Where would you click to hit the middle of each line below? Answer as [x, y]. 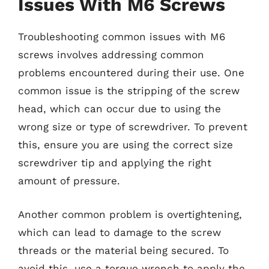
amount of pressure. [69, 181]
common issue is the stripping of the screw [129, 91]
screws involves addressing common [111, 55]
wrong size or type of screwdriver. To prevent [133, 127]
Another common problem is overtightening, [130, 214]
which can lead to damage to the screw [119, 232]
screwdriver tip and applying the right [115, 163]
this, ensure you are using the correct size [125, 145]
